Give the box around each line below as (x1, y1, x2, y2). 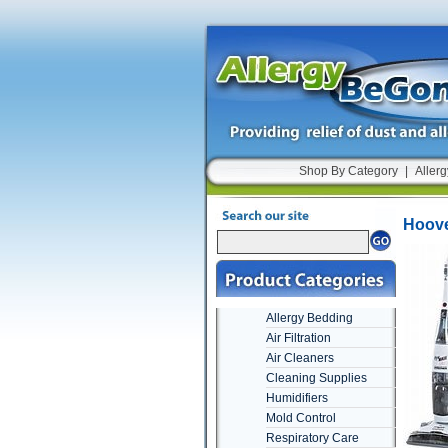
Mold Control (265, 411, 336, 425)
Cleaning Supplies (265, 371, 367, 385)
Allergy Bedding (265, 311, 353, 325)
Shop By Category (299, 164, 398, 178)
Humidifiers (265, 391, 328, 405)
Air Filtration (265, 331, 331, 345)
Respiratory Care (265, 431, 359, 445)
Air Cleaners (265, 351, 334, 365)
